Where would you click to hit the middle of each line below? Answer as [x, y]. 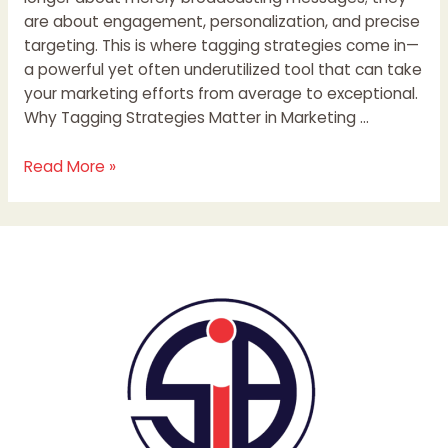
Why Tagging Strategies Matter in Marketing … [196, 118]
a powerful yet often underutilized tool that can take [222, 70]
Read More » [69, 167]
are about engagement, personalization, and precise [221, 22]
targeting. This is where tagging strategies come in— [221, 46]
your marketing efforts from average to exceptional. [220, 94]
